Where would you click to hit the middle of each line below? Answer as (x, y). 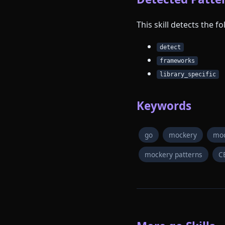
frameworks (177, 61)
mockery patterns (174, 154)
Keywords (164, 106)
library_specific (188, 75)
